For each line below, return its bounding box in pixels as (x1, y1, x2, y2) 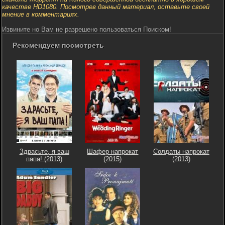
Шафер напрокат (87, 147, 139, 155)
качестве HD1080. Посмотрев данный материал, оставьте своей (2, 3, 209, 11)
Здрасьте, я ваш (19, 147, 69, 155)
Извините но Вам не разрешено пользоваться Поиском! (2, 25, 171, 33)
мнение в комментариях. (2, 10, 79, 18)
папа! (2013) (26, 155, 63, 163)
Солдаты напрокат (153, 147, 209, 155)
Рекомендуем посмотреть (13, 41, 104, 49)
